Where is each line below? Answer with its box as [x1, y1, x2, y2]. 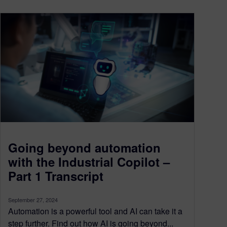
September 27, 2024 [8, 195, 58, 204]
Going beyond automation [8, 138, 161, 156]
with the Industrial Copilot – [8, 153, 170, 170]
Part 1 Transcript [8, 167, 103, 184]
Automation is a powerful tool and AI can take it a [8, 205, 182, 217]
